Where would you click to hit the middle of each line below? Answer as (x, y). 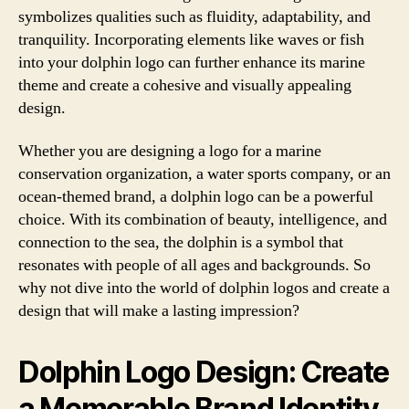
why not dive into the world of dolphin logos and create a (204, 288)
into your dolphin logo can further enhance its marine (192, 62)
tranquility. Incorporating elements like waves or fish (191, 39)
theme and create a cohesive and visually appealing (185, 85)
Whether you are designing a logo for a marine (170, 151)
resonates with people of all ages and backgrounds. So (194, 265)
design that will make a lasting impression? (159, 311)
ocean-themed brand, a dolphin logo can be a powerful (196, 197)
